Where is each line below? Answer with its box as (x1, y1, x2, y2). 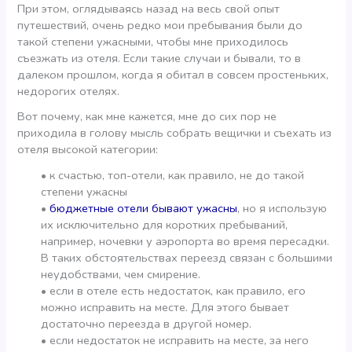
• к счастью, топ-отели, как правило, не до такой (41, 167, 305, 183)
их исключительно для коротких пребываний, (41, 216, 288, 233)
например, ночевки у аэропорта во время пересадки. (41, 233, 330, 249)
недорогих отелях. (17, 82, 120, 99)
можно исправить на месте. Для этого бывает (41, 299, 290, 315)
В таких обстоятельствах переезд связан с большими (41, 249, 333, 266)
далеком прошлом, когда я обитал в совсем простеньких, (17, 66, 329, 82)
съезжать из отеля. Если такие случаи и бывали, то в (17, 49, 302, 66)
